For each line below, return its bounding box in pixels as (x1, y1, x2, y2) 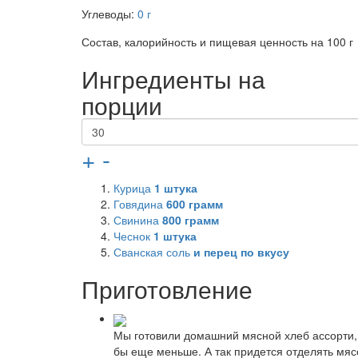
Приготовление (82, 272, 253, 307)
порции (82, 88, 162, 123)
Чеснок (113, 228, 153, 245)
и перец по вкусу (193, 244, 289, 261)
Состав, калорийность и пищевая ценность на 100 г (82, 34, 353, 50)
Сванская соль (113, 244, 193, 261)
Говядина (113, 196, 166, 213)
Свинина (113, 212, 162, 229)
